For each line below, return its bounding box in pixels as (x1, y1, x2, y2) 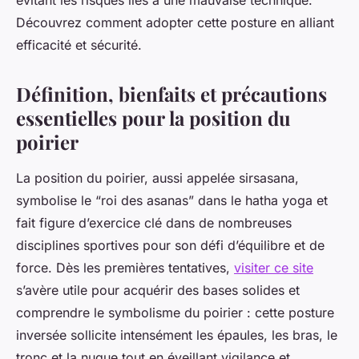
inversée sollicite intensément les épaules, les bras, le (16, 327, 337, 344)
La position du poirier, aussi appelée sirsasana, (16, 170, 299, 187)
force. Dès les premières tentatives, (16, 260, 234, 276)
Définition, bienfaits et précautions (16, 81, 327, 107)
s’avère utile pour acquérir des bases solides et (16, 282, 300, 299)
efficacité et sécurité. (16, 37, 142, 54)
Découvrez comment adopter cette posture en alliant (16, 14, 334, 31)
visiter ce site (234, 260, 313, 276)
